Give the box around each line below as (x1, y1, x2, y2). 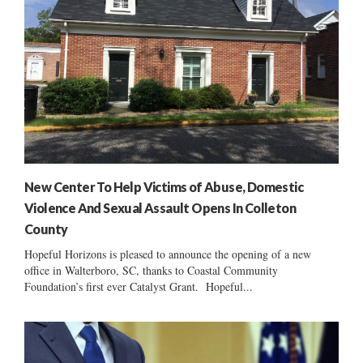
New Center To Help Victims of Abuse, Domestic (24, 178, 303, 194)
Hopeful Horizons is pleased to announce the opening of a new (24, 246, 311, 262)
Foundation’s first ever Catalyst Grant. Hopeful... (24, 278, 253, 294)
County (24, 220, 68, 237)
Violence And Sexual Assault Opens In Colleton (24, 199, 296, 216)
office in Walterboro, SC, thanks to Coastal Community (24, 262, 278, 278)
